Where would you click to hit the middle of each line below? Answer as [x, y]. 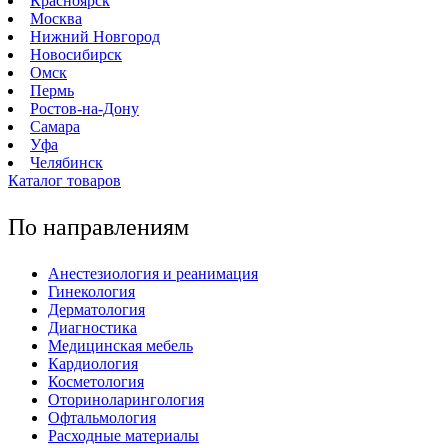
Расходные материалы [123, 435]
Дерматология [96, 309]
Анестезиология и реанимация [153, 273]
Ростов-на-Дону [84, 108]
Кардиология [93, 363]
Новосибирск [76, 54]
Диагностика [92, 327]
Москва [56, 18]
